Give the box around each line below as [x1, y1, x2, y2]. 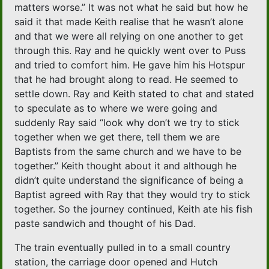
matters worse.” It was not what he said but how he [14, 1, 249, 14]
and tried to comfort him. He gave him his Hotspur [14, 59, 246, 71]
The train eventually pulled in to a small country [14, 241, 231, 254]
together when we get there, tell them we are [14, 131, 220, 144]
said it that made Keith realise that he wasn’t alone [14, 16, 244, 28]
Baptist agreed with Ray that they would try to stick [14, 189, 251, 201]
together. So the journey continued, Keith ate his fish [14, 203, 253, 216]
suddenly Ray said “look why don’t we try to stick [14, 116, 240, 129]
